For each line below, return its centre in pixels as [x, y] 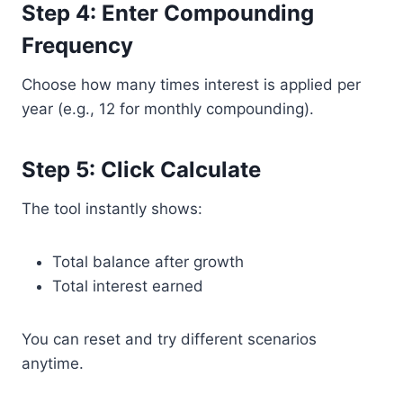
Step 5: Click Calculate [141, 170]
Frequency [77, 45]
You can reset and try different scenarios [169, 339]
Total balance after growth [148, 262]
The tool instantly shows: [112, 209]
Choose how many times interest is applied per [191, 85]
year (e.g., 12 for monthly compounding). [168, 109]
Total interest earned [128, 286]
